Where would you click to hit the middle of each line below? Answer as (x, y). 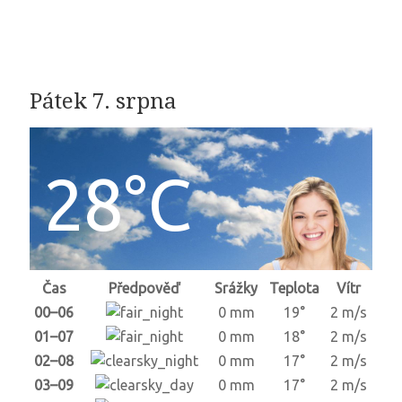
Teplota (294, 288)
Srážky (236, 288)
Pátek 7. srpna (103, 102)
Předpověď (144, 288)
